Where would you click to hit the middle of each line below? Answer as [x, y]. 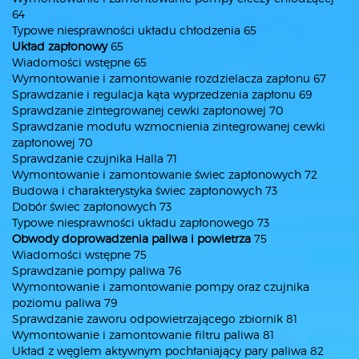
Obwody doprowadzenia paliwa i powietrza [131, 238]
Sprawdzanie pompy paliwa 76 [97, 270]
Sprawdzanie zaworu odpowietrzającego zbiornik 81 [155, 319]
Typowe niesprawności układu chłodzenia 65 [134, 30]
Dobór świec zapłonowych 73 [92, 206]
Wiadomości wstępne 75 [79, 254]
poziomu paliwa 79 [65, 303]
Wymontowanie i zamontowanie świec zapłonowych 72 [165, 174]
